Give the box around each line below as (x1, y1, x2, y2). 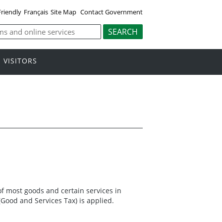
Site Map (50, 7, 76, 16)
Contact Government (80, 7, 143, 16)
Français (23, 7, 48, 16)
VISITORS (3, 56, 37, 66)
